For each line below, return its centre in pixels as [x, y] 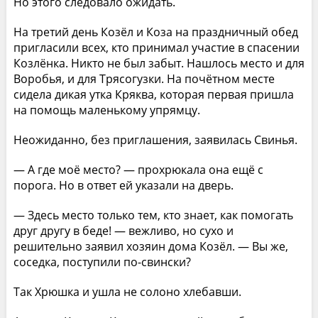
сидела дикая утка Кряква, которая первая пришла [153, 94]
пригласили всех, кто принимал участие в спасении [156, 47]
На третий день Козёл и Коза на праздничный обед [155, 32]
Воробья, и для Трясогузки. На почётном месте [144, 78]
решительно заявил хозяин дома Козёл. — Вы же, [150, 246]
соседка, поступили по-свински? [102, 262]
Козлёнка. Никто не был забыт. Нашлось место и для [159, 63]
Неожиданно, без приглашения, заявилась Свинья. [155, 139]
